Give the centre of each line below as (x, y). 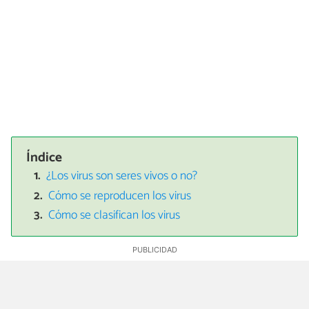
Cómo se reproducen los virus (120, 196)
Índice (44, 157)
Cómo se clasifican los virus (114, 216)
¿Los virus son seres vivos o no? (122, 177)
